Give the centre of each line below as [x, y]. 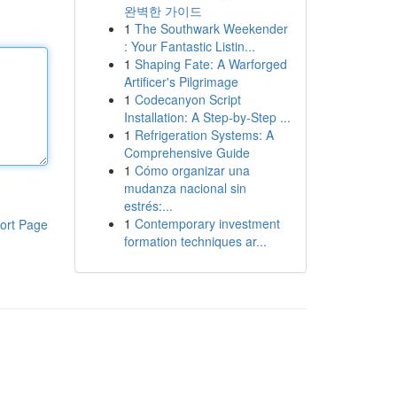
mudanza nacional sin [185, 188]
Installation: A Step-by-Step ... [207, 117]
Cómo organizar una [192, 170]
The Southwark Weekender [211, 28]
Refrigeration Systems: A [204, 135]
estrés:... [148, 206]
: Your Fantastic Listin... [189, 46]
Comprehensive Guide [187, 152]
